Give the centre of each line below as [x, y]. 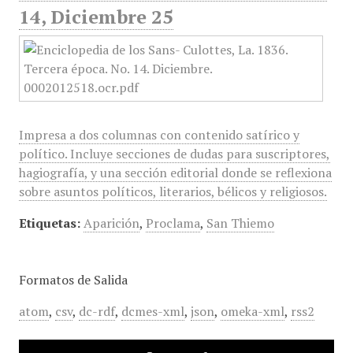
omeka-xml [252, 311]
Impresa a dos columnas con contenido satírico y [159, 135]
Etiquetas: [49, 223]
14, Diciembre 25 [96, 17]
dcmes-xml [152, 311]
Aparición [111, 223]
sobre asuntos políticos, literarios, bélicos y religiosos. [173, 191]
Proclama [173, 223]
